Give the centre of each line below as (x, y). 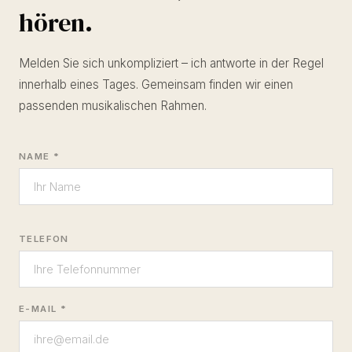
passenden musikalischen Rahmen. (113, 106)
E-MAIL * (43, 309)
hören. (56, 23)
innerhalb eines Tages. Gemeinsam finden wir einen (156, 85)
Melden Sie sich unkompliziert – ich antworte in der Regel (171, 64)
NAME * (40, 157)
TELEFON (44, 239)
